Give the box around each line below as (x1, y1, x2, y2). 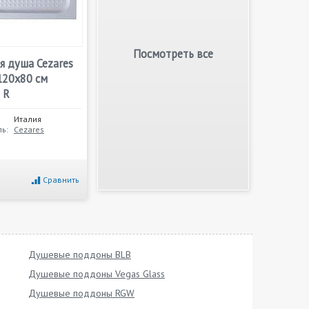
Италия (14, 114, 41, 124)
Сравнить (43, 175, 79, 185)
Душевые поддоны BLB (28, 248, 131, 261)
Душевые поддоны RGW (28, 287, 134, 299)
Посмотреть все (133, 46, 213, 61)
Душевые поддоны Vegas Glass (28, 268, 165, 280)
